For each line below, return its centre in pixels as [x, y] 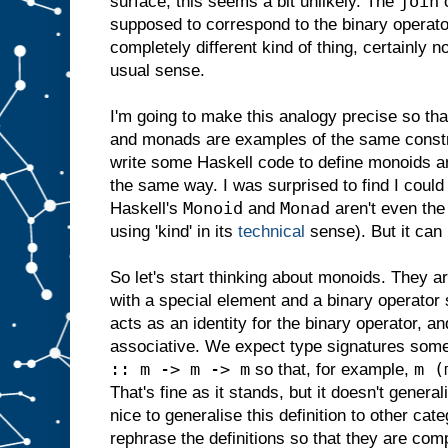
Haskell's [146, 208]
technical [271, 231]
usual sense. [157, 70]
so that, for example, [332, 369]
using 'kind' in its [174, 231]
